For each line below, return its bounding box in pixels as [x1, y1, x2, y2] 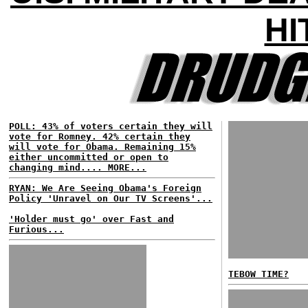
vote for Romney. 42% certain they [9, 131, 190, 142]
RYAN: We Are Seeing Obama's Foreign [9, 183, 201, 193]
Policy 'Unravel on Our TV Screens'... [9, 193, 212, 203]
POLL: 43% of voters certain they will [9, 121, 212, 131]
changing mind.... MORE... [9, 162, 146, 173]
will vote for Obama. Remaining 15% [9, 142, 196, 152]
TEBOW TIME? [228, 269, 289, 279]
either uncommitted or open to [9, 152, 168, 162]
